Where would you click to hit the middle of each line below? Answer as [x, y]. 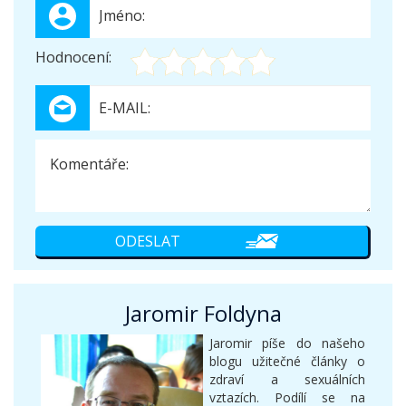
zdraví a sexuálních [287, 380]
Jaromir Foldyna [203, 314]
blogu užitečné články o [287, 362]
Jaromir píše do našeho [287, 343]
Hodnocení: [73, 57]
